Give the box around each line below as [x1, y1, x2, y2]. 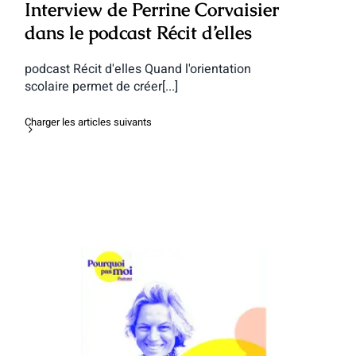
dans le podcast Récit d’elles [24, 21, 252, 45]
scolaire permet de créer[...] [24, 77, 178, 97]
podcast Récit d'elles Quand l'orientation [24, 60, 251, 79]
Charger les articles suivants [24, 114, 152, 130]
